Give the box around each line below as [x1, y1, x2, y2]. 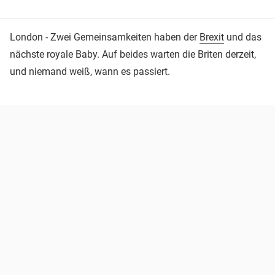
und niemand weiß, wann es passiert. [10, 65, 170, 77]
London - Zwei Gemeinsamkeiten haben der [10, 31, 199, 43]
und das [224, 31, 261, 43]
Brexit [199, 31, 224, 43]
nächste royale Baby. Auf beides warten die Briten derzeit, [10, 48, 256, 60]
